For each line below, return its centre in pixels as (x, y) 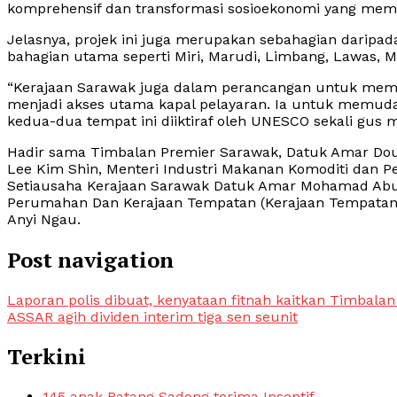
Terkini (47, 357)
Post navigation (90, 259)
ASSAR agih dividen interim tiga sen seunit (152, 316)
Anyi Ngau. (44, 219)
